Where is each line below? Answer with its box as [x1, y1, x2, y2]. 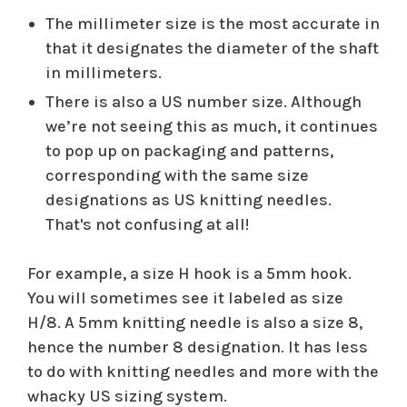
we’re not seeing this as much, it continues [45, 116, 378, 137]
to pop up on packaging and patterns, [45, 141, 333, 162]
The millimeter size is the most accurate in [45, 14, 380, 35]
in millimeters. [45, 63, 162, 84]
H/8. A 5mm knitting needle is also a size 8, [27, 313, 362, 333]
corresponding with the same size [45, 165, 309, 186]
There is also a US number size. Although [45, 92, 362, 113]
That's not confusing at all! [45, 214, 249, 235]
